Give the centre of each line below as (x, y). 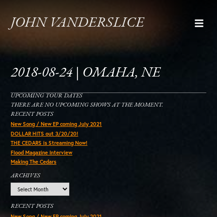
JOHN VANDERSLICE (77, 23)
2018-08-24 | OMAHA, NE (86, 73)
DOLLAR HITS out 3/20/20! (45, 133)
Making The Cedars (34, 162)
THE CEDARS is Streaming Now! (49, 143)
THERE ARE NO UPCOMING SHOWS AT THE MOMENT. (87, 105)
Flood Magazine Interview (42, 152)
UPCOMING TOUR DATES (47, 96)
